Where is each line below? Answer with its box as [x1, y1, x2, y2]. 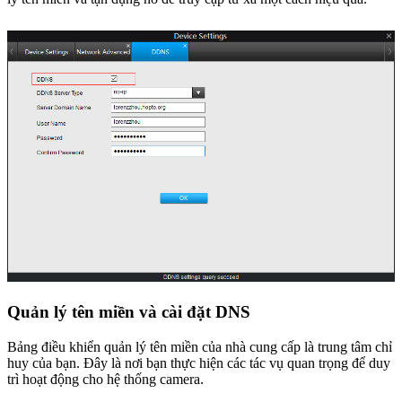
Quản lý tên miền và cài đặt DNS [7, 301, 250, 321]
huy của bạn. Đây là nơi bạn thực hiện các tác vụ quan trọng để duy [7, 354, 390, 371]
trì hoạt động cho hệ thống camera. [7, 371, 204, 387]
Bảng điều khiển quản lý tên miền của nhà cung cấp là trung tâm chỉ [7, 338, 392, 354]
